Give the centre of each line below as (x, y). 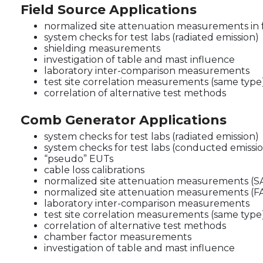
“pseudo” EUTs (79, 159)
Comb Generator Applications (124, 120)
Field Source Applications (109, 9)
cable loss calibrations (94, 170)
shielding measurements (102, 48)
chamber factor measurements (118, 237)
